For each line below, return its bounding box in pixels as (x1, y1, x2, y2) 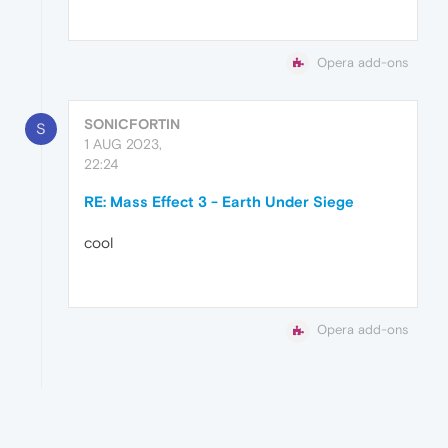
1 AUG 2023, (84, 136, 162, 153)
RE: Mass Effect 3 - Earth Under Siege (84, 193, 354, 211)
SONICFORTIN (84, 116, 180, 133)
